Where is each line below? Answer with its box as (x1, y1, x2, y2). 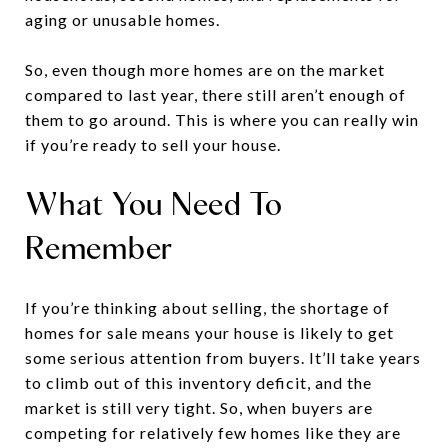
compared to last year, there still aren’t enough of (25, 84, 406, 104)
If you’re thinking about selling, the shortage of (25, 297, 390, 317)
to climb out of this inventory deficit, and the (25, 372, 372, 392)
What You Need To (25, 183, 283, 223)
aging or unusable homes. (25, 9, 220, 29)
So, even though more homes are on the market (25, 59, 385, 79)
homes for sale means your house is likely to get (25, 322, 394, 342)
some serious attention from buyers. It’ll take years (25, 347, 421, 367)
